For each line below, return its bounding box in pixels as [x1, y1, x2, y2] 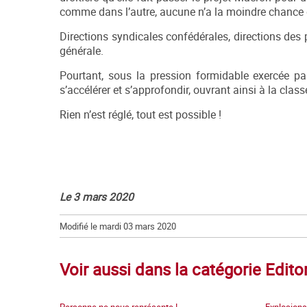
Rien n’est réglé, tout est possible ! [60, 108, 221, 123]
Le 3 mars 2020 [60, 190, 134, 205]
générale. [60, 44, 103, 59]
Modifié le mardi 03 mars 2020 [60, 220, 176, 233]
